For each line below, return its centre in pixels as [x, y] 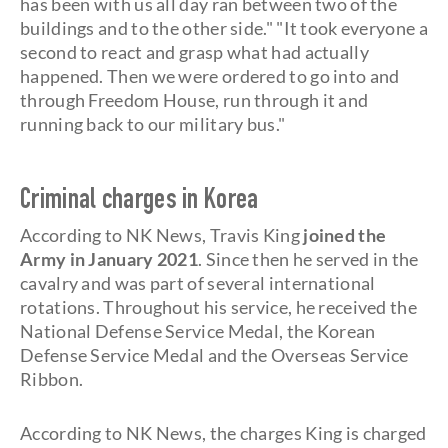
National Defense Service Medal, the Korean [198, 331]
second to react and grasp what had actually [194, 52]
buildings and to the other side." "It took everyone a [224, 28]
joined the [345, 235]
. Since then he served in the [308, 259]
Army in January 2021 [109, 259]
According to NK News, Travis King [162, 235]
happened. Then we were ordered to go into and [210, 76]
